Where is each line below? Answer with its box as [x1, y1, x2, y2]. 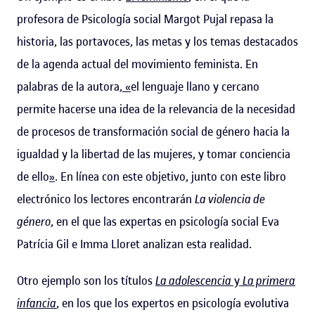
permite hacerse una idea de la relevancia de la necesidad [17, 101, 295, 117]
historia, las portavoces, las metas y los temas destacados [17, 33, 298, 49]
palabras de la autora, [17, 78, 122, 94]
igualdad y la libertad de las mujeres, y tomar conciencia [17, 146, 290, 162]
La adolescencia [155, 272, 231, 288]
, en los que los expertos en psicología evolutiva [56, 295, 289, 311]
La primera [243, 272, 295, 288]
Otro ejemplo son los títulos [17, 272, 155, 288]
